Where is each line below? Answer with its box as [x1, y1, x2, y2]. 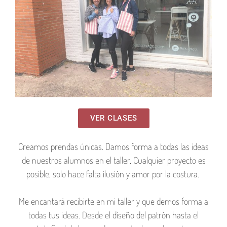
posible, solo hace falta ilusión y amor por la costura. [26, 168, 201, 179]
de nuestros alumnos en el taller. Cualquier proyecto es [21, 154, 206, 166]
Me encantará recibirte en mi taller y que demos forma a [19, 195, 208, 207]
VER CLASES [90, 113, 137, 123]
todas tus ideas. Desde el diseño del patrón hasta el [28, 209, 199, 220]
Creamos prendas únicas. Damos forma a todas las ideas [18, 140, 209, 152]
